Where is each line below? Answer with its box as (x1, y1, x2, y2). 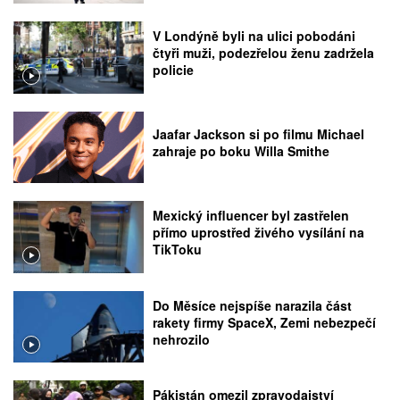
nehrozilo (153, 329, 211, 348)
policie (153, 61, 195, 79)
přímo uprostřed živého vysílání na (153, 223, 365, 242)
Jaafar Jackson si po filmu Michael (153, 125, 365, 144)
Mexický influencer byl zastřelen (153, 206, 350, 225)
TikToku (153, 240, 203, 259)
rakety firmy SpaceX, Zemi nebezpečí (153, 312, 377, 331)
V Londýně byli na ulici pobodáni (153, 27, 356, 46)
